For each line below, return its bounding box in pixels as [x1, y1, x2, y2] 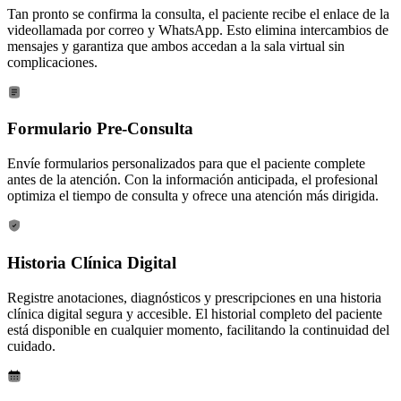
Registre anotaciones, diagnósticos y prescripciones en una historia [7, 289, 381, 305]
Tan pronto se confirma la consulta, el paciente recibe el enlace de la [7, 5, 389, 21]
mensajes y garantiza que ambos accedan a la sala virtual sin [7, 38, 345, 54]
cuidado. [7, 337, 55, 354]
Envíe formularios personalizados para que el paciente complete [7, 156, 365, 172]
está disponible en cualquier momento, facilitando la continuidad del [7, 321, 389, 337]
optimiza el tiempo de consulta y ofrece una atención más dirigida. [7, 188, 379, 204]
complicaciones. [7, 54, 98, 70]
